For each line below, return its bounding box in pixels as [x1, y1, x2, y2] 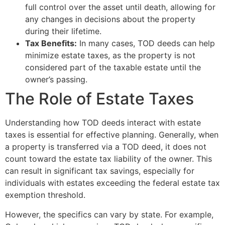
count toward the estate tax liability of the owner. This [5, 154, 212, 164]
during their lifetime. [25, 26, 101, 37]
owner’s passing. [25, 74, 87, 85]
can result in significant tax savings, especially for [5, 166, 194, 176]
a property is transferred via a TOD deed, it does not [5, 142, 206, 152]
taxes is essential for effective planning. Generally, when [5, 130, 218, 140]
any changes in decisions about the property [25, 14, 195, 25]
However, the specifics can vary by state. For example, [5, 209, 213, 219]
